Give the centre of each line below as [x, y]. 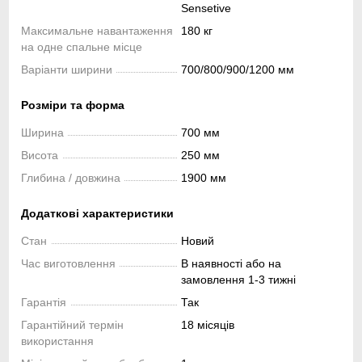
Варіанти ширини [67, 69]
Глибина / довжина [71, 177]
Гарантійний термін [72, 324]
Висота [40, 155]
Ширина [42, 132]
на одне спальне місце [82, 46]
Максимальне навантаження [97, 30]
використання [57, 341]
